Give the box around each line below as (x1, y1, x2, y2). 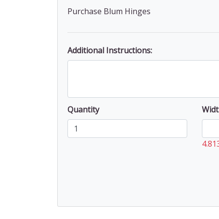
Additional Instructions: (67, 44, 152, 56)
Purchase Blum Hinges (67, 5, 151, 17)
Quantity (67, 104, 99, 115)
